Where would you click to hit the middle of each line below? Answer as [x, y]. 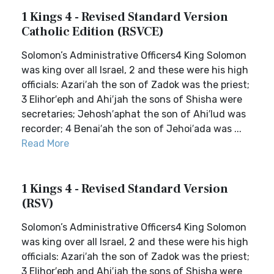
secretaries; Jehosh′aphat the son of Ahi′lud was [134, 114]
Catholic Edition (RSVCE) [93, 32]
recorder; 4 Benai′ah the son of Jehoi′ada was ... [131, 129]
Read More [45, 143]
